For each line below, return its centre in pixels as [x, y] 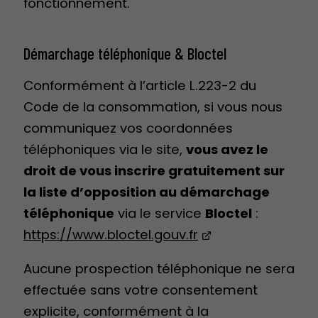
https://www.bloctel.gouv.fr [111, 234]
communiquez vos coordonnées [128, 128]
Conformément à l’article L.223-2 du [140, 85]
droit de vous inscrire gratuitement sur [154, 170]
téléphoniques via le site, [105, 149]
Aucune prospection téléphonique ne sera [159, 268]
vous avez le [227, 149]
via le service [160, 213]
